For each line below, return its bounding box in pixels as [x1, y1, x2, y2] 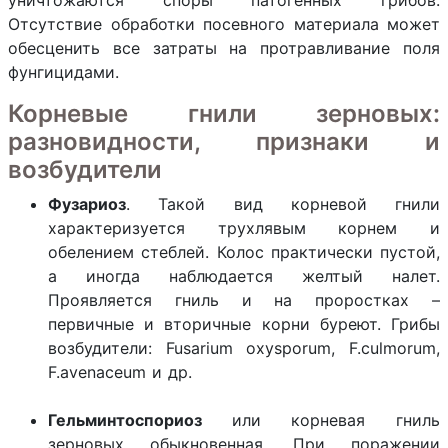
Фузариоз [48, 194, 126, 214]
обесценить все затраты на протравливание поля [8, 38, 440, 58]
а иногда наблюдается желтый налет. [48, 266, 440, 286]
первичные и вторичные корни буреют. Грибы [48, 314, 440, 334]
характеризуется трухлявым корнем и [48, 218, 440, 238]
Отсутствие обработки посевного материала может [8, 14, 440, 34]
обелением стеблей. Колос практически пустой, [48, 242, 440, 262]
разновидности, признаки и [8, 127, 440, 156]
